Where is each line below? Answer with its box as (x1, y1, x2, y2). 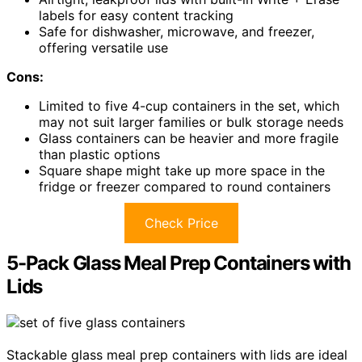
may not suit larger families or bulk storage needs (39, 114, 343, 131)
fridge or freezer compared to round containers (39, 179, 330, 196)
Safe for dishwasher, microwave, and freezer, (39, 23, 314, 40)
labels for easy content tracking (39, 7, 234, 24)
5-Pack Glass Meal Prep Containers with (6, 251, 351, 276)
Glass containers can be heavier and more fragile (39, 130, 339, 147)
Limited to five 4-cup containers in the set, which (39, 98, 339, 115)
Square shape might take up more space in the (39, 162, 325, 179)
